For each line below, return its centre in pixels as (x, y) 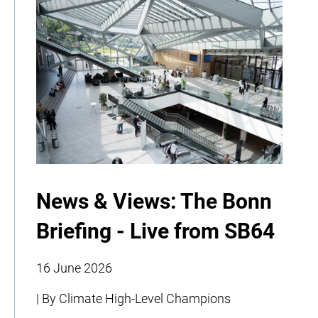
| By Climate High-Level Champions (133, 299)
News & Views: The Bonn (154, 202)
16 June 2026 (74, 268)
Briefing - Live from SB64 (155, 231)
